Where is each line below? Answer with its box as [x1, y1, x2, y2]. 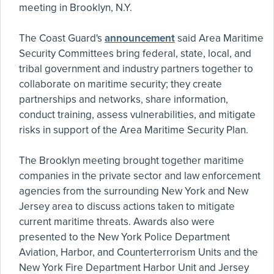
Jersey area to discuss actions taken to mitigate [19, 200, 235, 213]
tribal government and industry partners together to [19, 62, 253, 75]
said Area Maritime [175, 32, 264, 45]
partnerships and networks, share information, [19, 93, 228, 106]
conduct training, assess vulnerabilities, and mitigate [19, 108, 256, 121]
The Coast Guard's [19, 32, 105, 45]
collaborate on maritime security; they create [19, 78, 222, 91]
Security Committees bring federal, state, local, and [19, 47, 251, 60]
